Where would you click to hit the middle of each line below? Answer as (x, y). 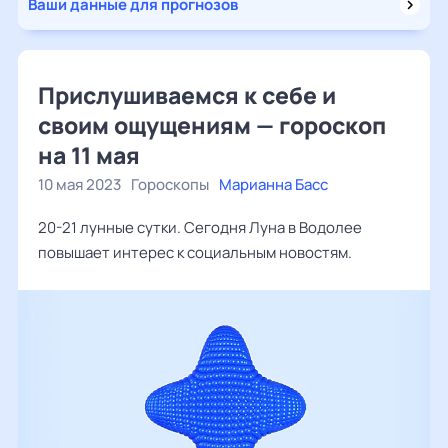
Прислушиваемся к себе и (187, 95)
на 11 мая (89, 155)
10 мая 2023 (79, 184)
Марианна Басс (273, 184)
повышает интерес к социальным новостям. (195, 252)
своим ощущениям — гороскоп (212, 125)
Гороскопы (170, 184)
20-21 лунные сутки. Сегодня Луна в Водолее (200, 227)
